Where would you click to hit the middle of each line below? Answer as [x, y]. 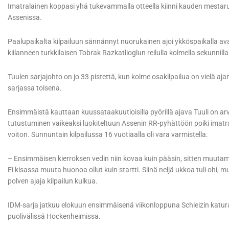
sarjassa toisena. [35, 88]
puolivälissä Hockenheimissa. [54, 216]
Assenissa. [25, 18]
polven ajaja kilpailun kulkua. [53, 181]
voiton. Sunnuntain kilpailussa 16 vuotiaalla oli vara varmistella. [108, 135]
